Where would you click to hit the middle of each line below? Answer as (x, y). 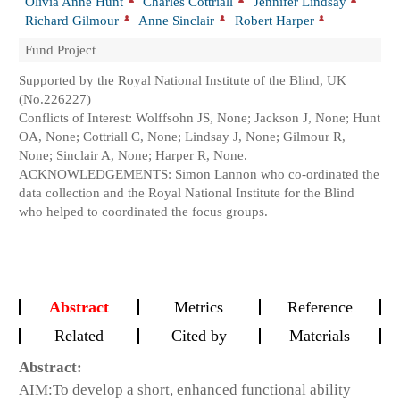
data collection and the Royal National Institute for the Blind (187, 193)
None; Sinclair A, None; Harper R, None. (133, 155)
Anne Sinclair (177, 20)
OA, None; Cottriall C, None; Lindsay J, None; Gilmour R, (182, 137)
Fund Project (60, 50)
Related (79, 335)
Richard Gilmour (72, 20)
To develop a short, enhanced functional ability (202, 389)
